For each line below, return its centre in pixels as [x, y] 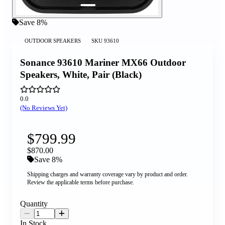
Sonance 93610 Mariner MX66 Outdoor [103, 62]
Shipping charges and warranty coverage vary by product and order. [107, 175]
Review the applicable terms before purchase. [80, 183]
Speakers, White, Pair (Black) [81, 74]
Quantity [34, 204]
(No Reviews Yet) [44, 108]
